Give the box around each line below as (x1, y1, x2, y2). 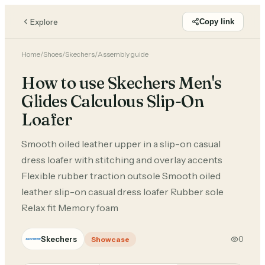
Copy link (199, 17, 234, 26)
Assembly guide (98, 50, 148, 59)
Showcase (91, 234, 130, 244)
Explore (30, 17, 58, 27)
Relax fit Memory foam (21, 202, 118, 214)
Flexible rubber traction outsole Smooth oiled (21, 170, 221, 182)
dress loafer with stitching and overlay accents (21, 154, 222, 166)
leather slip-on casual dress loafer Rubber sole (21, 186, 224, 198)
